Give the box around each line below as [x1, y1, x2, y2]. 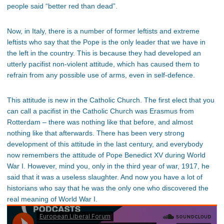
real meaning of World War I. [7, 195, 97, 203]
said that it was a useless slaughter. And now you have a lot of [7, 173, 202, 181]
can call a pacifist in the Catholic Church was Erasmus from [7, 107, 194, 115]
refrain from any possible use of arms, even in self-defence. [7, 71, 195, 79]
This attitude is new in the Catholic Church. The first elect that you [7, 96, 214, 104]
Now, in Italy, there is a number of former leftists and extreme [7, 27, 199, 35]
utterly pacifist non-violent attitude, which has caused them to [7, 60, 199, 68]
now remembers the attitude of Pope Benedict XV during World [7, 151, 205, 159]
